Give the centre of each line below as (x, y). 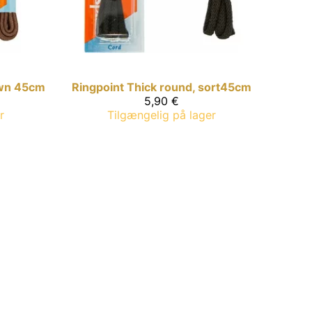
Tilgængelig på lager (162, 115)
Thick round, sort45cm (189, 87)
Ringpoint (98, 87)
